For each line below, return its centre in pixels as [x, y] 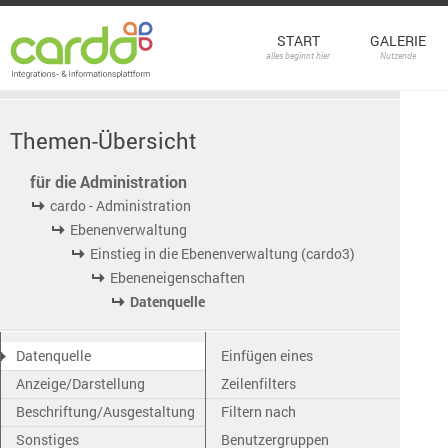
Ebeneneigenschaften [177, 277]
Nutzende [398, 55]
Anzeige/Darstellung [80, 383]
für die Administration [108, 181]
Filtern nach [258, 411]
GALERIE [398, 40]
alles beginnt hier [298, 55]
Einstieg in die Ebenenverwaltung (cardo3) [222, 253]
